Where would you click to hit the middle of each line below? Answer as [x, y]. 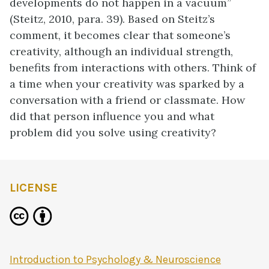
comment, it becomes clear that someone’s [120, 35]
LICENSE [34, 188]
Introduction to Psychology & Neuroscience [115, 260]
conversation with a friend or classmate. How [127, 100]
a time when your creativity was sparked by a [127, 84]
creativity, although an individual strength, [121, 52]
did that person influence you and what [112, 116]
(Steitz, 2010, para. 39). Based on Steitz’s [112, 19]
